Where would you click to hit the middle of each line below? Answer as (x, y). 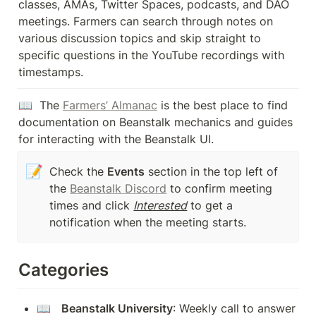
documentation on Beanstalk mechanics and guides (156, 122)
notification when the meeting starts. (148, 222)
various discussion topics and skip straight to (140, 38)
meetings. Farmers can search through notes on (146, 21)
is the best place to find (223, 105)
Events (126, 171)
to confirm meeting (220, 188)
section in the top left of (212, 171)
